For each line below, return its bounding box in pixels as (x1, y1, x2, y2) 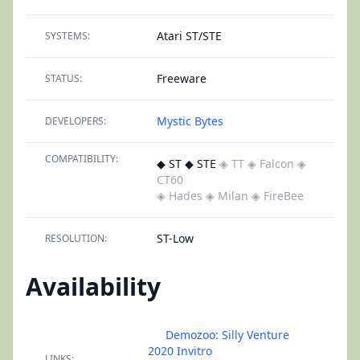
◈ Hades (157, 188, 202, 203)
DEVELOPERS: (45, 114, 106, 128)
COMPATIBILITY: (45, 152, 118, 166)
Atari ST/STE (157, 28, 222, 43)
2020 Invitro (148, 343, 212, 358)
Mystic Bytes (157, 113, 223, 129)
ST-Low (157, 231, 194, 246)
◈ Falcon (247, 156, 294, 171)
